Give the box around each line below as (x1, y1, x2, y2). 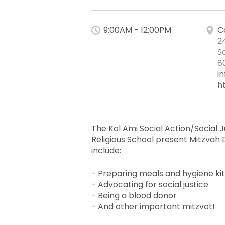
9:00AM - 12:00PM (103, 24, 171, 36)
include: (91, 145, 121, 157)
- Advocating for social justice (91, 179, 208, 191)
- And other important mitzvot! (91, 201, 215, 213)
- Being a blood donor (91, 190, 177, 202)
